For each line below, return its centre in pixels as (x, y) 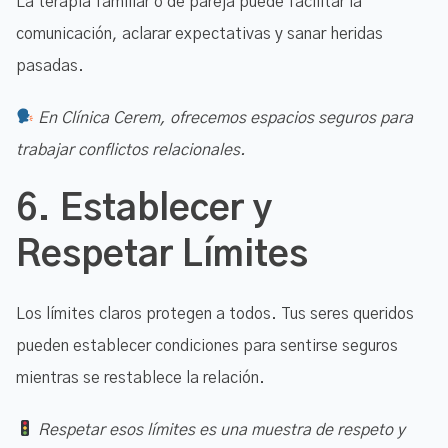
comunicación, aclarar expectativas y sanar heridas (199, 33)
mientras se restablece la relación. (140, 377)
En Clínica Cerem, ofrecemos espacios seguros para (226, 117)
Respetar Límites (162, 254)
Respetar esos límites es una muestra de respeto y (222, 429)
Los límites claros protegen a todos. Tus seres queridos (215, 313)
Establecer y (166, 208)
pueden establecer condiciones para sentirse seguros (207, 345)
